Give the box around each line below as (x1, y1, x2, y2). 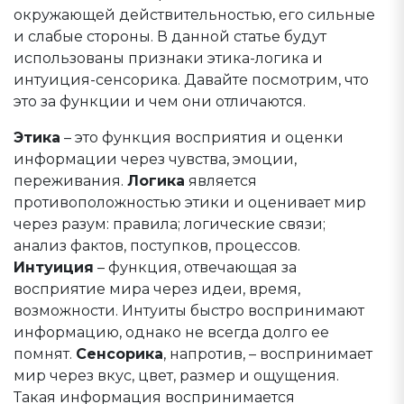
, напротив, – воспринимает (163, 345, 372, 363)
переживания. (14, 172, 127, 189)
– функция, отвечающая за (94, 259, 297, 276)
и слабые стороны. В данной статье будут (14, 28, 326, 45)
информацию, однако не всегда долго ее (14, 324, 329, 341)
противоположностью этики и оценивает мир (14, 194, 366, 211)
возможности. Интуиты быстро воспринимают (14, 302, 364, 319)
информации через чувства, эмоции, (14, 151, 297, 168)
